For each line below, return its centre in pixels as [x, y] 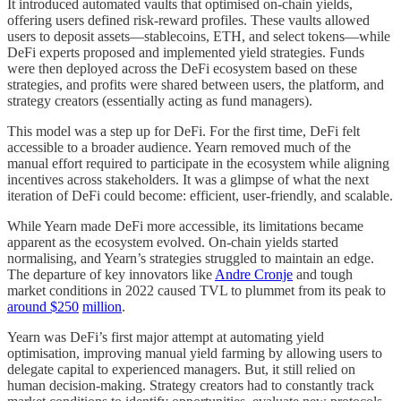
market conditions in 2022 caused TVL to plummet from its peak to [196, 291]
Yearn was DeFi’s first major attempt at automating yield [166, 337]
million [102, 307]
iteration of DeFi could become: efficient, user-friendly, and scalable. [200, 196]
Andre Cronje [254, 275]
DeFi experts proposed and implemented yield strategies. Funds [186, 53]
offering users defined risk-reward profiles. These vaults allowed [188, 21]
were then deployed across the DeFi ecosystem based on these [182, 69]
